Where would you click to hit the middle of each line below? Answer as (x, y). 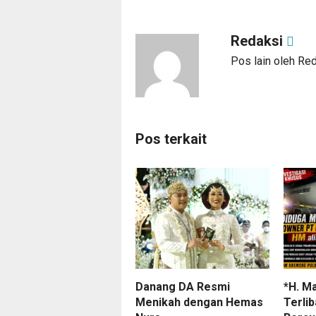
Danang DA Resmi (183, 286)
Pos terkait (171, 139)
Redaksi (259, 41)
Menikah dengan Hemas (199, 302)
